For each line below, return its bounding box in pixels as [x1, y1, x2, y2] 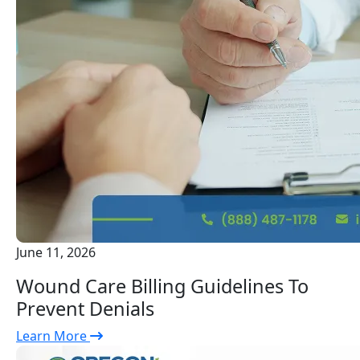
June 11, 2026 [16, 243, 96, 262]
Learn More [16, 327, 90, 346]
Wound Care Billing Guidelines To [16, 273, 309, 300]
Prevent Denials [16, 296, 154, 322]
